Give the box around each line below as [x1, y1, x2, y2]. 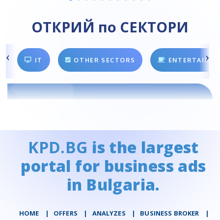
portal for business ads [21, 155, 206, 176]
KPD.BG [28, 136, 88, 158]
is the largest [87, 136, 199, 158]
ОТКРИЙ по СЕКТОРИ [31, 17, 189, 37]
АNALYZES [92, 208, 126, 218]
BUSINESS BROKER [140, 208, 199, 218]
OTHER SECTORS [74, 56, 136, 64]
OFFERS [54, 208, 78, 218]
